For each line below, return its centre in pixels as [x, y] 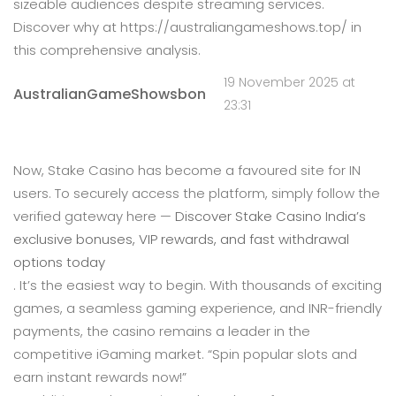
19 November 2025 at [289, 82]
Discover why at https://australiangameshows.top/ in [187, 27]
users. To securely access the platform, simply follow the [197, 193]
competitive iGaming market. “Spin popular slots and [185, 354]
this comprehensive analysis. [107, 50]
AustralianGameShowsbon [110, 94]
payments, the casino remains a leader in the [162, 331]
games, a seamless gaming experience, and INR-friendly [198, 308]
